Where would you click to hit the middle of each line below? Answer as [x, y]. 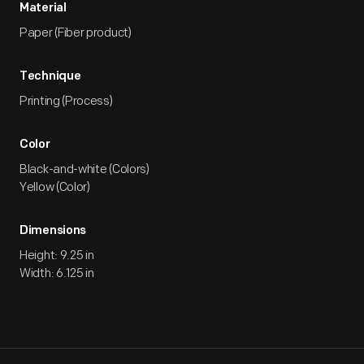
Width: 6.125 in [57, 273]
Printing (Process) [66, 101]
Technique [50, 77]
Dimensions [53, 231]
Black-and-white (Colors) [84, 169]
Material [43, 9]
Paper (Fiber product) [76, 33]
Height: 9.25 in [57, 256]
